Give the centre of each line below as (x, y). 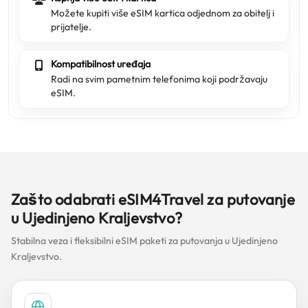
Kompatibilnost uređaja (101, 64)
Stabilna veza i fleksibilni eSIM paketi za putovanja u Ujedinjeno (144, 241)
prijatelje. (71, 27)
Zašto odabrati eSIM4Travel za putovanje (153, 199)
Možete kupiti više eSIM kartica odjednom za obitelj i (163, 13)
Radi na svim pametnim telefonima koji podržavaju (159, 79)
